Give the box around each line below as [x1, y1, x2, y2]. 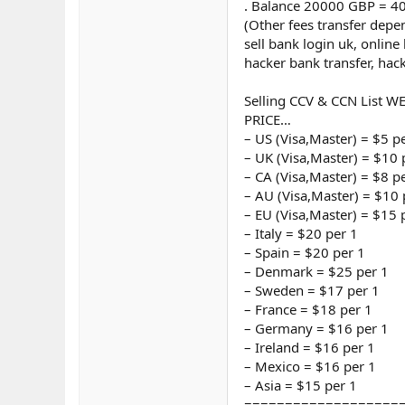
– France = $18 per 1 [244, 300, 372, 319]
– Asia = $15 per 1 [244, 376, 357, 395]
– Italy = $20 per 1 [244, 224, 358, 243]
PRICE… [244, 110, 291, 129]
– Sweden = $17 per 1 [244, 281, 380, 300]
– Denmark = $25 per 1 [244, 262, 389, 281]
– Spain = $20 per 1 [244, 243, 365, 262]
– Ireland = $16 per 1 [244, 338, 375, 357]
